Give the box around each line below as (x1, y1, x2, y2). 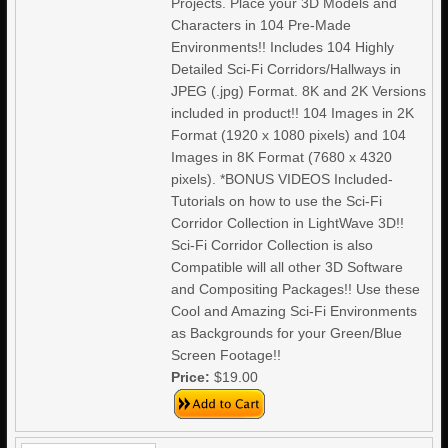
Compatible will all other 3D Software (171, 259, 404, 275)
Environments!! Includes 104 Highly (171, 39, 395, 55)
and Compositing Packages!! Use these (171, 281, 421, 297)
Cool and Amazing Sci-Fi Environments (171, 303, 418, 319)
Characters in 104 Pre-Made (171, 17, 352, 33)
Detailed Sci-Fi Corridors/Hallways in (171, 61, 402, 77)
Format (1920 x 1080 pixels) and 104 (171, 127, 407, 143)
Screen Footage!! (171, 347, 282, 363)
